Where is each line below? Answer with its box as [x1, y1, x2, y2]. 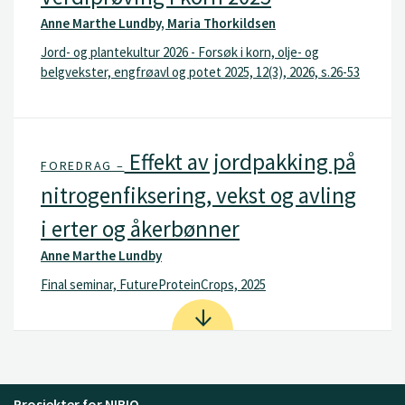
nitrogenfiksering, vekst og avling [41, 181, 356, 210]
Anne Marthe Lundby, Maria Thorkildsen [41, 14, 276, 32]
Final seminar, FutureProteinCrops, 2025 [41, 275, 266, 293]
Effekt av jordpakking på [124, 147, 356, 176]
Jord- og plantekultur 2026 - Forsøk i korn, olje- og [41, 42, 319, 61]
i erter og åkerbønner [41, 214, 240, 243]
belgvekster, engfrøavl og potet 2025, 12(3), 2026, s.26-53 [41, 62, 360, 80]
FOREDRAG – [41, 157, 125, 174]
